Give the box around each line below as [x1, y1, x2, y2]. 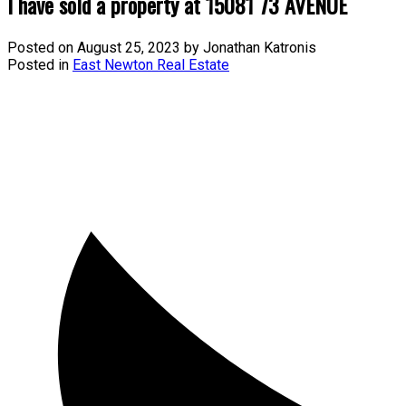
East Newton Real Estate [72, 55, 229, 73]
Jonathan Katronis [203, 38, 316, 56]
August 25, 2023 [77, 38, 180, 56]
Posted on [7, 38, 77, 56]
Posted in [7, 55, 69, 73]
